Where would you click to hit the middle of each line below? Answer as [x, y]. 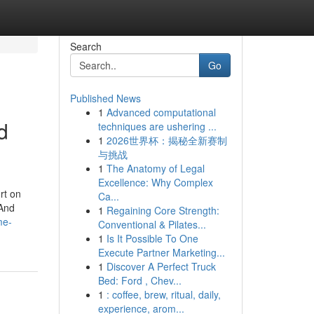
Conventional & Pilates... [152, 224]
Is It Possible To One [152, 238]
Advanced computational [161, 112]
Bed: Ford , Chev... [139, 280]
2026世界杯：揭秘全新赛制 [166, 140]
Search [86, 46]
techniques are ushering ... [157, 126]
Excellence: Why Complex [155, 182]
